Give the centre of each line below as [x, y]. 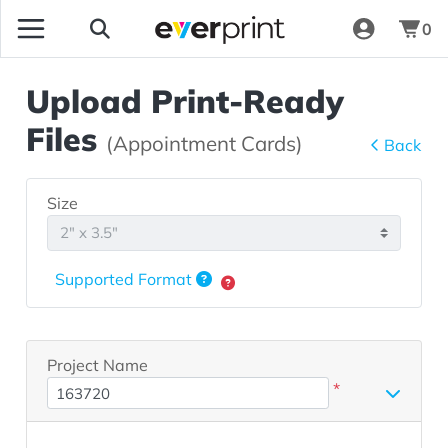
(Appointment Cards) [205, 143]
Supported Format [126, 279]
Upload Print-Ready [185, 101]
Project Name [98, 364]
